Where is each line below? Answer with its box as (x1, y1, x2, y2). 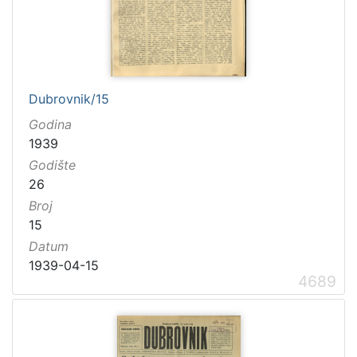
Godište (29, 156, 76, 173)
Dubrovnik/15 (29, 90, 109, 107)
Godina (29, 116, 72, 132)
